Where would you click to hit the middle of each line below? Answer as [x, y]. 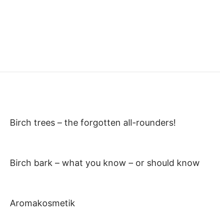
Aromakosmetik [42, 203]
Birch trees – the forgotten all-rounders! [93, 122]
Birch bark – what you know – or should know [105, 163]
